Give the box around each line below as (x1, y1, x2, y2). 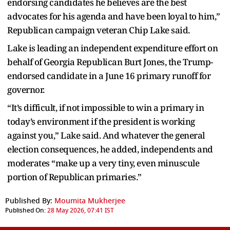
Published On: (5, 206, 46, 216)
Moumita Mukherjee (54, 196, 125, 207)
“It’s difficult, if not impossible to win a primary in (7, 102, 204, 114)
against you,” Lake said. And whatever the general (7, 129, 205, 142)
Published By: (5, 196, 52, 207)
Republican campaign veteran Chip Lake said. (7, 24, 190, 36)
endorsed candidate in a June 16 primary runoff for (7, 70, 210, 82)
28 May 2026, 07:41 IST (47, 206, 114, 216)
